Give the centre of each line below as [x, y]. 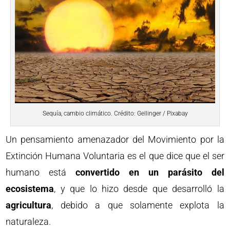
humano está [41, 172]
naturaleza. [28, 221]
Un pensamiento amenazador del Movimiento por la [115, 139]
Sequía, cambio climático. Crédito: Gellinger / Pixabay [115, 113]
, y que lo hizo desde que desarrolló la [139, 188]
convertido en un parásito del [150, 172]
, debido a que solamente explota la [138, 205]
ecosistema [30, 188]
